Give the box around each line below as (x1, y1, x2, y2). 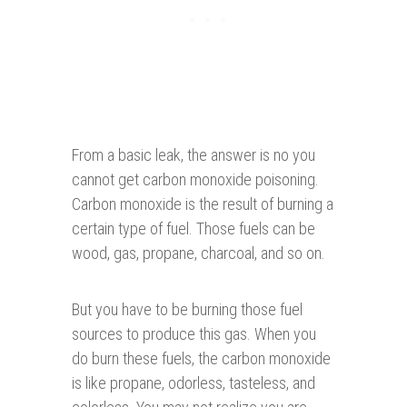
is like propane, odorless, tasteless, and (72, 373, 315, 393)
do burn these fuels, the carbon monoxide (72, 349, 331, 369)
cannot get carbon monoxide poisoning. (72, 170, 319, 190)
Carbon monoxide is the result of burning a (72, 194, 333, 214)
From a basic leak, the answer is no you (72, 145, 315, 165)
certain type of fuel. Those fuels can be (72, 219, 315, 239)
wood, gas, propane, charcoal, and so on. (72, 243, 325, 263)
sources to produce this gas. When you (72, 324, 316, 344)
